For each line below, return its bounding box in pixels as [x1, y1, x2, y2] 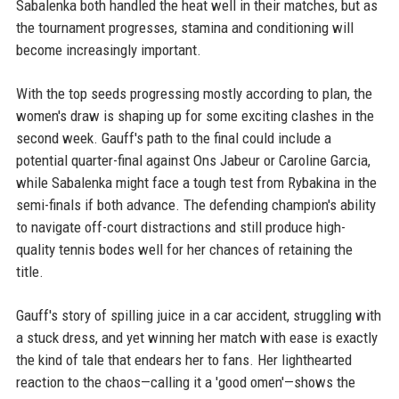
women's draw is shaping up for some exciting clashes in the [15, 107, 374, 126]
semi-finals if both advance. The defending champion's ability [15, 196, 376, 215]
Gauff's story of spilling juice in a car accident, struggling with [15, 306, 381, 325]
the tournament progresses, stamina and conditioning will [15, 19, 354, 37]
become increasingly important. [15, 41, 201, 60]
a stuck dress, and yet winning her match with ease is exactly [15, 329, 378, 347]
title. [15, 263, 44, 281]
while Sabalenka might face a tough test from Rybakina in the [15, 174, 377, 192]
